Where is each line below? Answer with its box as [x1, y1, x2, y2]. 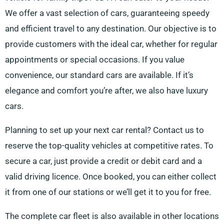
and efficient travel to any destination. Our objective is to [5, 23, 216, 34]
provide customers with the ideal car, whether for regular [5, 39, 217, 49]
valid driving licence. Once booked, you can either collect [5, 171, 216, 182]
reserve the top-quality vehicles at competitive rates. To [5, 140, 213, 151]
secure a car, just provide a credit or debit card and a [5, 156, 202, 166]
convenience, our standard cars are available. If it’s [5, 70, 193, 80]
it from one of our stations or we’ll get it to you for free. [5, 187, 211, 197]
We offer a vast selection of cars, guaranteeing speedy [5, 8, 209, 18]
